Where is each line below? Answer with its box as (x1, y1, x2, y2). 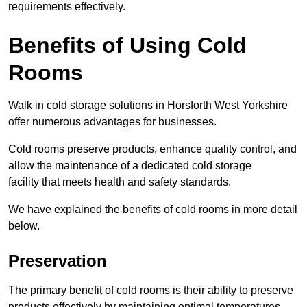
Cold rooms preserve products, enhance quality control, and (8, 143, 297, 156)
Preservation (8, 251, 107, 271)
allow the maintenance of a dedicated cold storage (8, 160, 251, 172)
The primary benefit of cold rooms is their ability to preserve (8, 284, 293, 297)
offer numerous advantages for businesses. (8, 116, 217, 128)
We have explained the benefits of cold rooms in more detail (8, 204, 297, 216)
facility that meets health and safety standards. (8, 176, 231, 188)
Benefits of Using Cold (8, 33, 247, 58)
